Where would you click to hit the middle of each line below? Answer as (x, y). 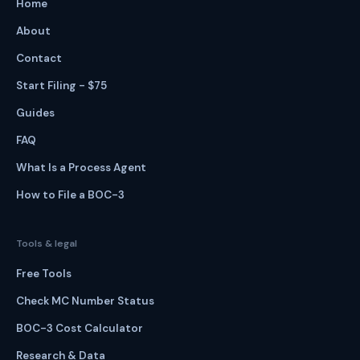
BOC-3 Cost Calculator (80, 328)
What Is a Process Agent (81, 168)
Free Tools (44, 274)
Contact (39, 58)
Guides (35, 113)
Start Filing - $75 (61, 86)
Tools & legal (47, 243)
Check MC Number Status (85, 301)
